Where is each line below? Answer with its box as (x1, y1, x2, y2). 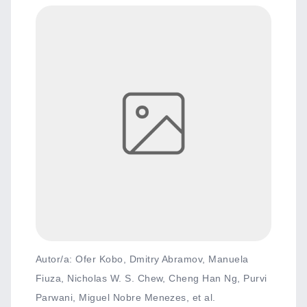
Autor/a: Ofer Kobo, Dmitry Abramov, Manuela (36, 254, 249, 265)
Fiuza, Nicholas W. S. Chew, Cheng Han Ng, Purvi (36, 273, 267, 284)
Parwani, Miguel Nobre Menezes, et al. (36, 292, 216, 303)
